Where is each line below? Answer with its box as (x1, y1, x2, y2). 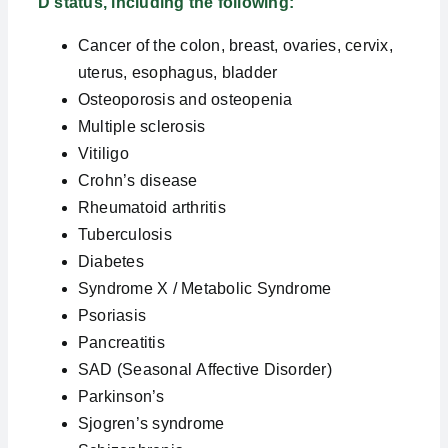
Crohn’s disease (77, 172, 198, 189)
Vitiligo (77, 145, 129, 162)
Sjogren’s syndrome (77, 415, 225, 432)
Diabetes (77, 253, 144, 270)
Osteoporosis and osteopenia (77, 91, 293, 108)
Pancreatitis (77, 334, 165, 351)
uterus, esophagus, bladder (77, 64, 278, 81)
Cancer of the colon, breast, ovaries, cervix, (77, 37, 393, 54)
